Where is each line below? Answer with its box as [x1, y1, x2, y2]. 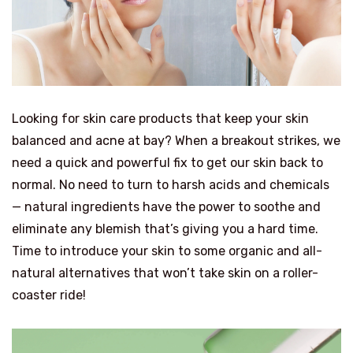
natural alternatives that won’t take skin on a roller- [12, 265, 318, 281]
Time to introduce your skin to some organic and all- [12, 243, 322, 258]
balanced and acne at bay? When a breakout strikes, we [12, 132, 340, 148]
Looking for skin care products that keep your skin [12, 110, 309, 126]
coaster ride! [12, 287, 86, 303]
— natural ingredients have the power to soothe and [12, 199, 321, 214]
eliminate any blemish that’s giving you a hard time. [12, 221, 318, 236]
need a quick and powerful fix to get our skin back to [12, 154, 323, 170]
